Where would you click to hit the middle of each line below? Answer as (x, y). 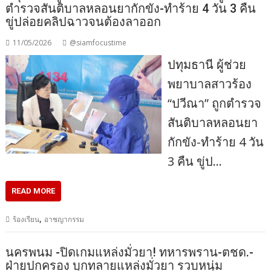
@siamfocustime (98, 42)
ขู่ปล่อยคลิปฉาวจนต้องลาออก (83, 21)
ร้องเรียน (26, 219)
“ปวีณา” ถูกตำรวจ (214, 103)
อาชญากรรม (64, 219)
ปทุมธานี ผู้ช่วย (207, 64)
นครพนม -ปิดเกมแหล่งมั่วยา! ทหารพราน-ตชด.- (130, 253)
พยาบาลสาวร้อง (209, 83)
